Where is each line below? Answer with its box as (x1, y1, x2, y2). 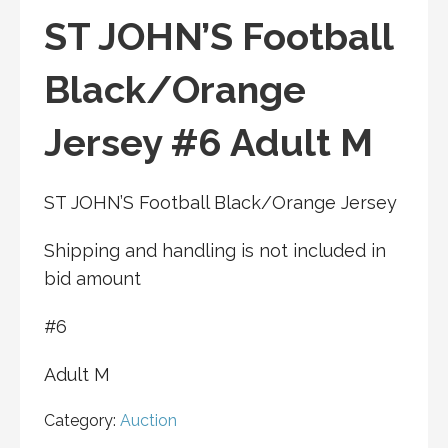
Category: (44, 411, 120, 431)
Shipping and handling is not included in (44, 240, 386, 262)
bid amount (44, 268, 141, 290)
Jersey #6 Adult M (44, 120, 373, 166)
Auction (120, 411, 177, 431)
